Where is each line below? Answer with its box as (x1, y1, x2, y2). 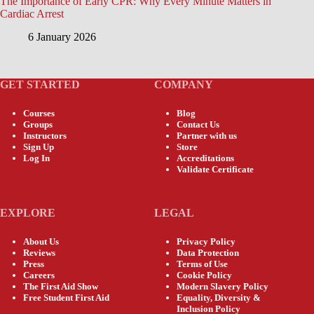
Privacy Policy (177, 235, 236, 247)
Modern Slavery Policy (177, 280, 269, 292)
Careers (22, 269, 55, 280)
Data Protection (177, 247, 240, 258)
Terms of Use (177, 258, 228, 269)
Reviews (22, 247, 55, 258)
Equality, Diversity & (177, 292, 261, 303)
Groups (22, 118, 53, 130)
